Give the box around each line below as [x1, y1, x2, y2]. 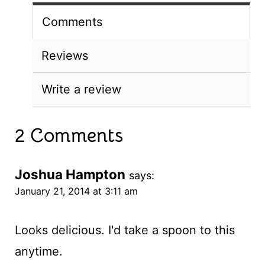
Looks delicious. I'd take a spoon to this [14, 222, 235, 237]
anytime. [14, 244, 63, 258]
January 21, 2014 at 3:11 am [14, 185, 138, 197]
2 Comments [14, 123, 123, 147]
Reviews [41, 48, 88, 63]
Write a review [41, 82, 121, 96]
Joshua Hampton [14, 166, 125, 182]
